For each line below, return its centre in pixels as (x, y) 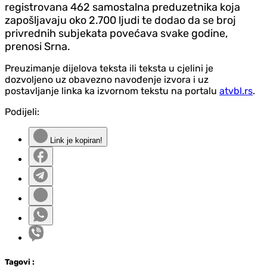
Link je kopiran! (75, 141)
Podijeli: (22, 112)
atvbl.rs (236, 91)
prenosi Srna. (38, 47)
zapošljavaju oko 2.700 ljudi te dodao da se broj (120, 21)
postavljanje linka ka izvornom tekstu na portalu (112, 91)
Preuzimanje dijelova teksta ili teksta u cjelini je (109, 69)
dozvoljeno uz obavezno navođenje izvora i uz (107, 80)
